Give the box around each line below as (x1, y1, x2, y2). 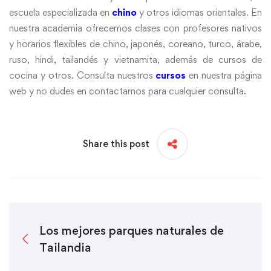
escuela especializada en (9, 6, 112, 18)
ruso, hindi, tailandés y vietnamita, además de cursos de (9, 53, 262, 65)
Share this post (83, 137, 149, 149)
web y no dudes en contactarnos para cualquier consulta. (9, 85, 246, 97)
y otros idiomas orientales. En (137, 6, 262, 18)
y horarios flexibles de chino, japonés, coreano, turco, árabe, (9, 38, 262, 50)
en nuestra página (189, 69, 262, 81)
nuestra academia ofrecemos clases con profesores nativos (9, 22, 262, 34)
